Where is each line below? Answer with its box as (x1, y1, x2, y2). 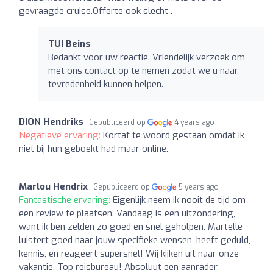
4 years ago (174, 117, 215, 127)
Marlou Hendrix (19, 180, 88, 193)
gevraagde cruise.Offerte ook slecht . (19, 4, 172, 17)
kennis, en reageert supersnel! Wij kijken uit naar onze (19, 247, 239, 260)
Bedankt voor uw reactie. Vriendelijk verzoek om (48, 51, 245, 63)
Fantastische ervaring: (19, 193, 113, 206)
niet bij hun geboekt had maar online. (19, 142, 168, 155)
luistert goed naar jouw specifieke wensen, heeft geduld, (19, 233, 250, 246)
